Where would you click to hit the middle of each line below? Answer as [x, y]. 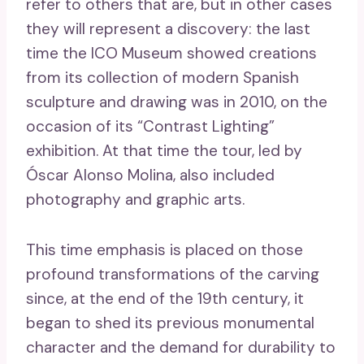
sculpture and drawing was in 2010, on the [177, 102]
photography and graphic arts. [135, 199]
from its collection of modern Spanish [162, 77]
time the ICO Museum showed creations [171, 53]
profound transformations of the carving [173, 274]
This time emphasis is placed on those [165, 249]
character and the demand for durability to [181, 347]
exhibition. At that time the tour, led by [164, 150]
